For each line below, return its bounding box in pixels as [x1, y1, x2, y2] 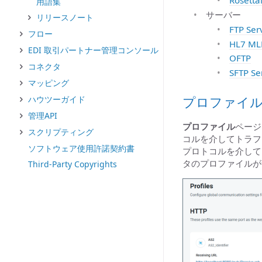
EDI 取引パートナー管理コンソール [28, 44, 158, 56]
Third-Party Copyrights [28, 158, 117, 170]
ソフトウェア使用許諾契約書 [28, 143, 135, 154]
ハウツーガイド [28, 94, 85, 105]
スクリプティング [28, 126, 94, 137]
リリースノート [36, 12, 94, 23]
